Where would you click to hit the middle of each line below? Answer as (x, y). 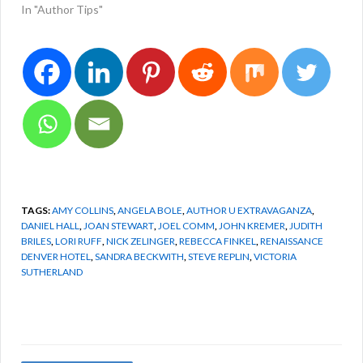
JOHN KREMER (252, 225)
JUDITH (306, 225)
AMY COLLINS (83, 210)
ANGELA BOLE (150, 210)
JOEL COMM (186, 225)
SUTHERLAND (52, 271)
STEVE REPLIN (219, 256)
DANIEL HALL (50, 225)
